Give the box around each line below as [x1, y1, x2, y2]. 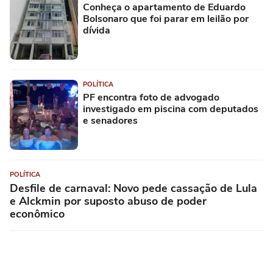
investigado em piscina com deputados [83, 102, 258, 116]
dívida [83, 24, 110, 38]
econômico [10, 207, 65, 222]
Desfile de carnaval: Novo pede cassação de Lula [10, 181, 257, 196]
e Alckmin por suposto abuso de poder [10, 194, 207, 209]
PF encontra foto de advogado [83, 91, 219, 105]
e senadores [83, 114, 138, 128]
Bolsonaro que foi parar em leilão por [83, 12, 249, 26]
